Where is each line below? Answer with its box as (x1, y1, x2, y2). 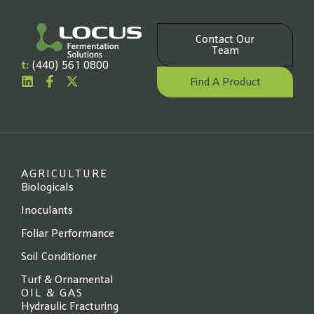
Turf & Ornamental (21, 275, 114, 286)
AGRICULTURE (21, 169, 108, 180)
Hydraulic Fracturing (21, 301, 119, 313)
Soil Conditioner (21, 252, 97, 263)
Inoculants (21, 205, 73, 217)
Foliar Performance (21, 228, 114, 240)
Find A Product (189, 77, 261, 88)
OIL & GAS (21, 288, 83, 299)
